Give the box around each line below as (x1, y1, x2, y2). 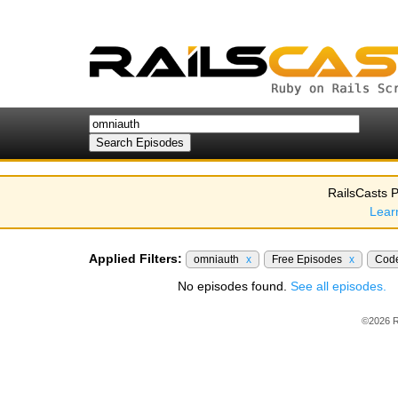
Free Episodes (272, 253, 345, 266)
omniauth (194, 253, 242, 266)
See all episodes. (291, 279, 386, 293)
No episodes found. (178, 279, 291, 293)
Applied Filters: (89, 251, 182, 266)
